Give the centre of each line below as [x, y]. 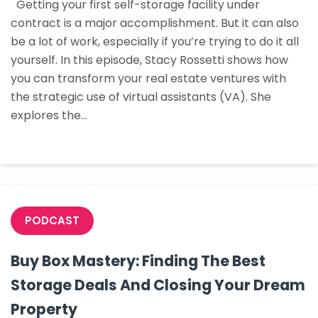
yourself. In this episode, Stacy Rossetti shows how [149, 60]
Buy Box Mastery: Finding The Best [138, 261]
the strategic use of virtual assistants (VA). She [141, 97]
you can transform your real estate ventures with [148, 78]
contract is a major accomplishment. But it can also [155, 23]
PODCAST [52, 220]
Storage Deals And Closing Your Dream [158, 285]
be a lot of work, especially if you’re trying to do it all [155, 42]
